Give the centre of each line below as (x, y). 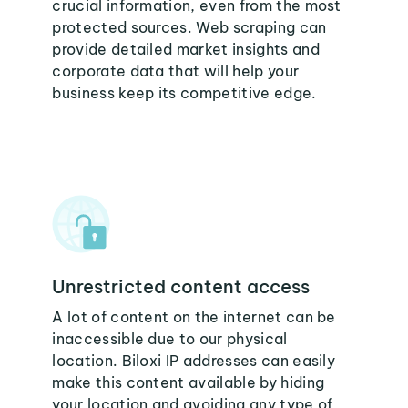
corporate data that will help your (176, 71)
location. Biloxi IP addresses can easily (194, 361)
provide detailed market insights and (186, 49)
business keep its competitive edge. (184, 93)
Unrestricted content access (181, 286)
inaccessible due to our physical (170, 339)
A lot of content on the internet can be (194, 317)
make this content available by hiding (189, 382)
